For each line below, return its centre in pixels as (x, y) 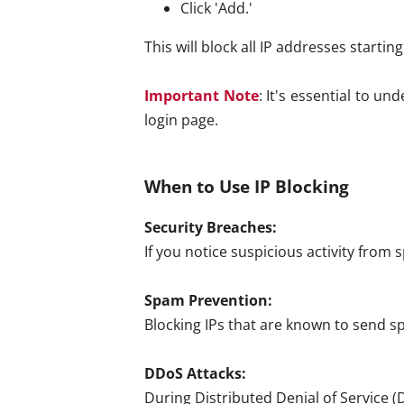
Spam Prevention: (208, 300)
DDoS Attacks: (195, 373)
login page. (181, 120)
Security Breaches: (211, 227)
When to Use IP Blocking (247, 186)
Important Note (202, 96)
